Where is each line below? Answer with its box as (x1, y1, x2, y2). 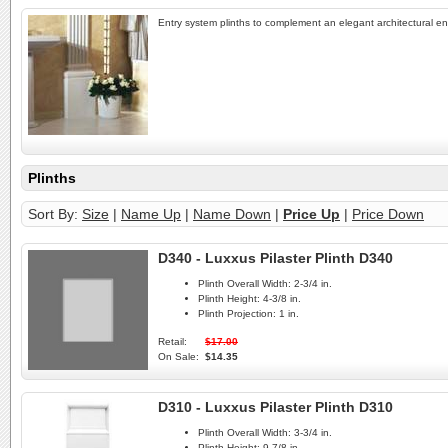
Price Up (283, 206, 340, 222)
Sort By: (28, 206, 82, 222)
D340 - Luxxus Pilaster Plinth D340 (158, 250, 393, 266)
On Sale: (158, 351, 199, 363)
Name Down (193, 206, 271, 222)
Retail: (158, 336, 187, 348)
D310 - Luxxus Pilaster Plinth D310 (158, 399, 393, 415)
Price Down (352, 206, 424, 222)
